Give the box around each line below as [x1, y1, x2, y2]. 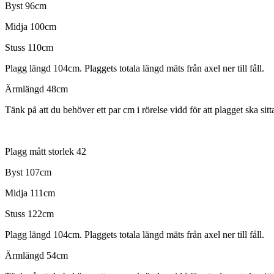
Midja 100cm [5, 21, 56, 32]
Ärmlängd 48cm [5, 84, 68, 95]
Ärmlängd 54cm [5, 250, 68, 261]
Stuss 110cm [5, 42, 53, 53]
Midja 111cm [5, 188, 55, 199]
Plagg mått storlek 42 [5, 146, 86, 157]
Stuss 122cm [5, 209, 54, 220]
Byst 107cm [5, 167, 51, 178]
